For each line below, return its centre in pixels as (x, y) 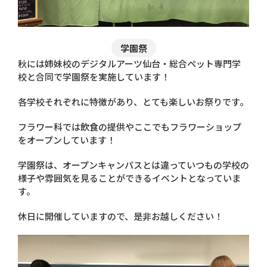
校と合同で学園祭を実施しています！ (94, 77)
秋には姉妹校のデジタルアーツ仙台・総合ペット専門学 (129, 64)
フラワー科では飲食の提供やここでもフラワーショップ (130, 127)
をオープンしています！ (67, 140)
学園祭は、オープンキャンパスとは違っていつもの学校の (133, 165)
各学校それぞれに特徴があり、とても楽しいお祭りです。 (133, 102)
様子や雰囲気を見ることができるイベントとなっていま (129, 178)
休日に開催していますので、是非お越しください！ (120, 216)
